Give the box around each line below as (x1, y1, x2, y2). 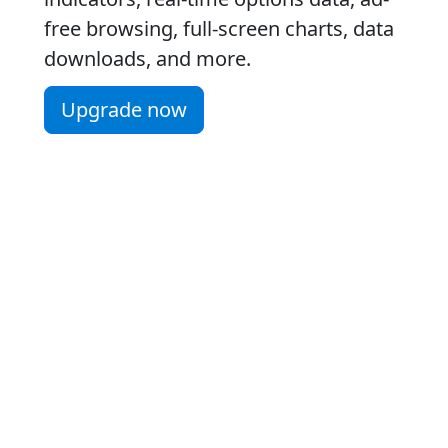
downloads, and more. (44, 45, 251, 72)
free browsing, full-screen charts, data (44, 15, 394, 42)
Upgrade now (61, 96, 187, 123)
